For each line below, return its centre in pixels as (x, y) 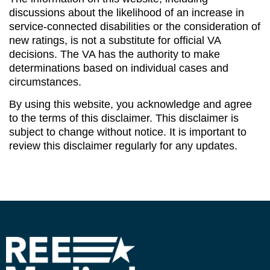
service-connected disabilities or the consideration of (135, 26)
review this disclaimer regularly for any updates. (123, 146)
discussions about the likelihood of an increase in (127, 12)
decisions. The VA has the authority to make (115, 54)
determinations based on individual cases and (119, 68)
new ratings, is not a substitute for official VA (115, 40)
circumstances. (45, 82)
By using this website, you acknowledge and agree (130, 104)
